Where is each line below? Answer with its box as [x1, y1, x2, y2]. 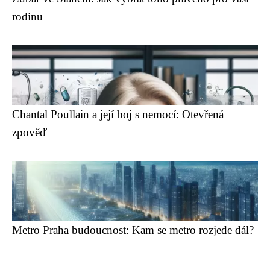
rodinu [12, 10, 43, 23]
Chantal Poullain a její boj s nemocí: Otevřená [12, 108, 224, 121]
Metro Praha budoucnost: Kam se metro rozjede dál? [12, 224, 254, 236]
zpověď [12, 126, 47, 139]
